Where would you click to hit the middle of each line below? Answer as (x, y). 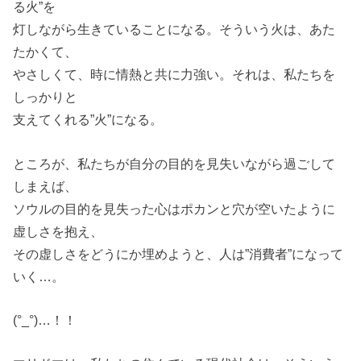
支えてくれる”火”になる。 (88, 120)
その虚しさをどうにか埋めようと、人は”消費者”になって (178, 253)
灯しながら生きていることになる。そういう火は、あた (174, 29)
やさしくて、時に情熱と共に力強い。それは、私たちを (174, 75)
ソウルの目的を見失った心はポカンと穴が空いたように (174, 208)
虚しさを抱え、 (58, 231)
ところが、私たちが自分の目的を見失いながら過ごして (174, 163)
